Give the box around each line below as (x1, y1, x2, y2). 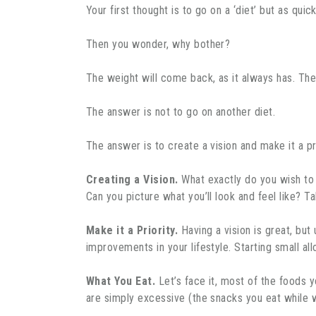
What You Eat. (86, 274, 156, 288)
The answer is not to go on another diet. (86, 104, 276, 119)
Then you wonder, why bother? (86, 37, 231, 51)
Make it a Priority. (86, 223, 178, 237)
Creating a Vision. (86, 172, 178, 186)
